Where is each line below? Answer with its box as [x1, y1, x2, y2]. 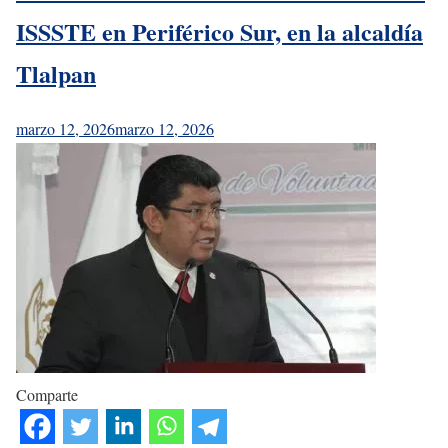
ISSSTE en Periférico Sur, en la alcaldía [16, 13, 423, 49]
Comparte [16, 383, 78, 405]
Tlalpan [16, 55, 96, 91]
